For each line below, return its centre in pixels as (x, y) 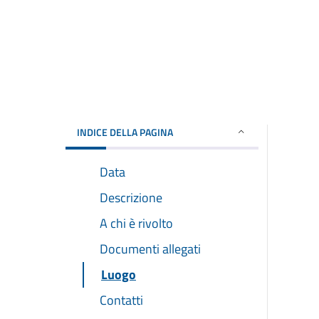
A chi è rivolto (136, 223)
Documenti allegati (150, 249)
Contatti (121, 300)
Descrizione (131, 197)
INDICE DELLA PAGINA (125, 132)
